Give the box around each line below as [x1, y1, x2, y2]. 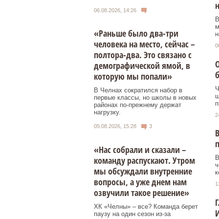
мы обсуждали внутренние [94, 165, 192, 177]
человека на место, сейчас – [94, 38, 195, 50]
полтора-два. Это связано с [94, 49, 192, 61]
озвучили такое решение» [94, 186, 189, 198]
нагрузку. [94, 109, 121, 116]
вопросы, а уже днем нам [94, 175, 187, 188]
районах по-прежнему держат [94, 101, 181, 109]
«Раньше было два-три [94, 27, 178, 40]
